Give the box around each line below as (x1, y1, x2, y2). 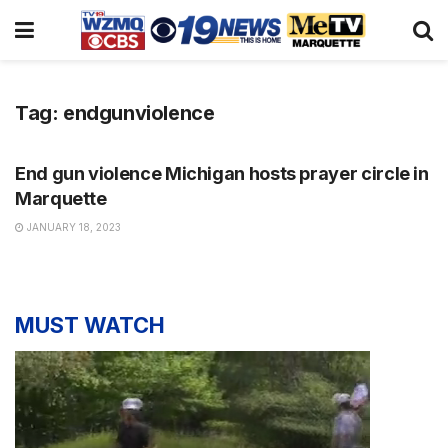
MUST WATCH (15, 311, 165, 338)
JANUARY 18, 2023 (24, 221, 121, 233)
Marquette (15, 188, 107, 209)
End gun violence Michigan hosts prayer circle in (15, 163, 429, 184)
